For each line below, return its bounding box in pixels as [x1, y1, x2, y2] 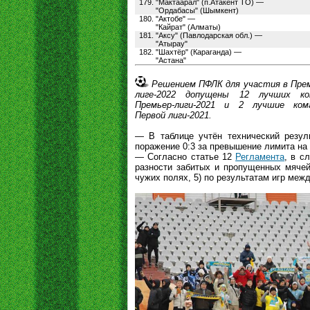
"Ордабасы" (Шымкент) [156, 6, 239, 15]
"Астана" [156, 56, 186, 64]
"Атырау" [156, 39, 188, 48]
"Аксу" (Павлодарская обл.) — [156, 31, 262, 39]
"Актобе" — [156, 15, 195, 23]
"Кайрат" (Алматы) [156, 23, 221, 31]
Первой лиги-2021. [135, 110, 212, 120]
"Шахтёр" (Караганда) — [156, 48, 241, 56]
